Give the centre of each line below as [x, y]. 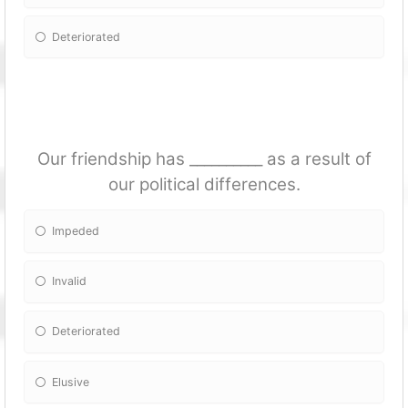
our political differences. [204, 185]
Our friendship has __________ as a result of [204, 159]
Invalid [70, 281]
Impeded [76, 231]
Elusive [71, 382]
